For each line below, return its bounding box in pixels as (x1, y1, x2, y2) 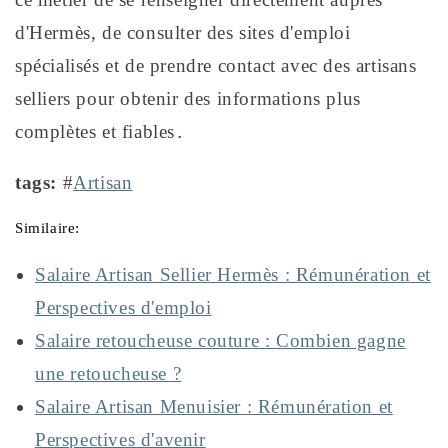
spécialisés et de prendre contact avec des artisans (15, 54, 417, 76)
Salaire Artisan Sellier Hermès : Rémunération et (35, 264, 431, 286)
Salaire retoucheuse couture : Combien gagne (35, 330, 406, 352)
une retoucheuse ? (35, 363, 182, 385)
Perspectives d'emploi (35, 297, 212, 319)
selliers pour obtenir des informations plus (15, 87, 361, 109)
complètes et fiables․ (15, 120, 185, 142)
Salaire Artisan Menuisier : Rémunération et (35, 396, 393, 418)
